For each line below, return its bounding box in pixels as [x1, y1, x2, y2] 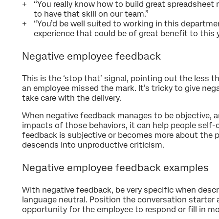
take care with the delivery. [22, 93, 121, 103]
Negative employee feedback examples [22, 161, 209, 174]
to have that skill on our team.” [34, 9, 149, 19]
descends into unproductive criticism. [22, 140, 164, 150]
